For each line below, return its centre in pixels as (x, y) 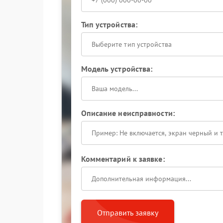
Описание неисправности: (128, 113)
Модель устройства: (117, 69)
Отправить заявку (127, 213)
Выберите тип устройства (131, 44)
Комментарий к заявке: (123, 159)
